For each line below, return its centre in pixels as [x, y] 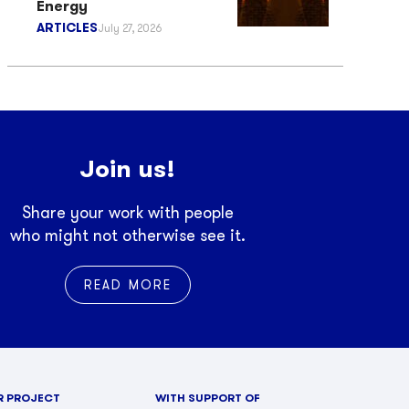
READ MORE [128, 285]
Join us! [128, 169]
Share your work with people [127, 213]
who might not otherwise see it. [127, 236]
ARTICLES [67, 27]
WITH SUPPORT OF [207, 398]
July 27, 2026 [130, 27]
